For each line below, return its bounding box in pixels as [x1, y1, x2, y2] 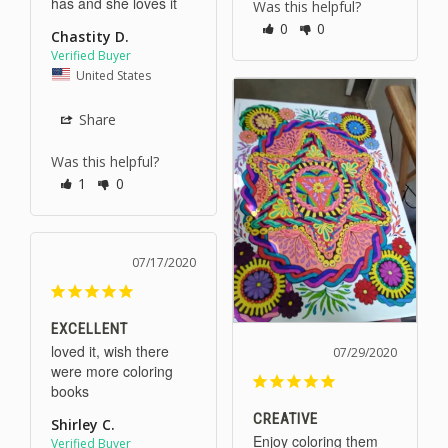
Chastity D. [51, 26, 129, 46]
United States [76, 66, 151, 84]
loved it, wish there [51, 340, 169, 361]
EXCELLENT [51, 319, 128, 338]
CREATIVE [252, 410, 318, 429]
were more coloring [51, 360, 173, 381]
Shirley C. [51, 414, 115, 434]
